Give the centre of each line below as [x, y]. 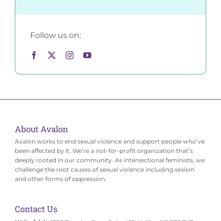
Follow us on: [55, 36]
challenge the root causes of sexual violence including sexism [105, 170]
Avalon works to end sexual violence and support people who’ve [110, 142]
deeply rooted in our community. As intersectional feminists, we [110, 160]
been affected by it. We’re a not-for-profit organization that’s [104, 151]
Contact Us [36, 209]
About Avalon [41, 129]
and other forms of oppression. [60, 179]
